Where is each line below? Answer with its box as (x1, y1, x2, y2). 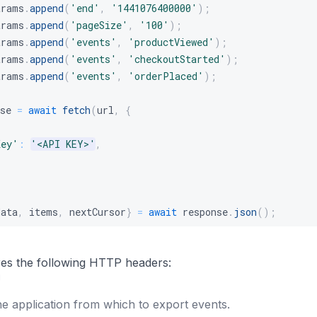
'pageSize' (70, 18, 128, 32)
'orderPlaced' (128, 69, 204, 83)
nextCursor (64, 205, 126, 219)
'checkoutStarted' (128, 52, 226, 66)
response (177, 205, 228, 219)
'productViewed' (128, 35, 214, 49)
